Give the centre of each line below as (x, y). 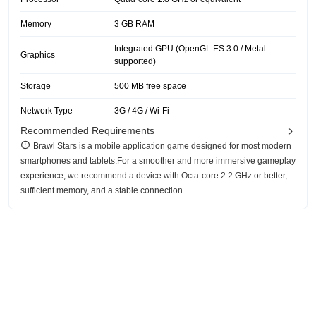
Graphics (38, 55)
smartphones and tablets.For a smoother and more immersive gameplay (158, 161)
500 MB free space (150, 86)
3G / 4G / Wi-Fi (142, 111)
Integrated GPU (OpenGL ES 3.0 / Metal (190, 49)
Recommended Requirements (87, 131)
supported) (135, 62)
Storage (36, 86)
